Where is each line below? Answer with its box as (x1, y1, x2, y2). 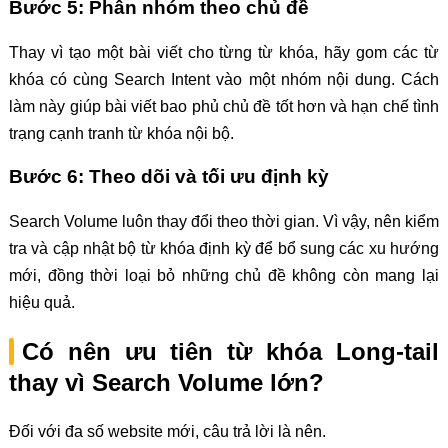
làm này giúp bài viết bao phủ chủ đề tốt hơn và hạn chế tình (8, 97, 440, 115)
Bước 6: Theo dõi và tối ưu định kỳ (8, 166, 329, 188)
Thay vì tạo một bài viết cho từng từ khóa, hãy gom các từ (8, 43, 440, 61)
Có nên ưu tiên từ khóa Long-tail (21, 337, 440, 365)
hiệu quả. (8, 293, 75, 311)
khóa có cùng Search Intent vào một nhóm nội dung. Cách (8, 70, 440, 88)
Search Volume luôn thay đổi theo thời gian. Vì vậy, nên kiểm (8, 212, 440, 230)
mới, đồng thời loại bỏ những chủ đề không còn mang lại (8, 266, 440, 284)
